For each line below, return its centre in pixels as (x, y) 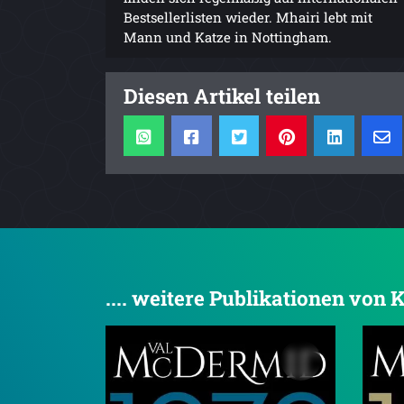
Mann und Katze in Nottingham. (228, 37)
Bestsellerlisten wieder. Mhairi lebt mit (248, 17)
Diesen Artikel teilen (222, 95)
